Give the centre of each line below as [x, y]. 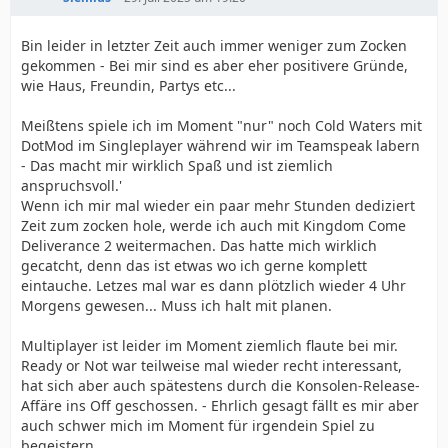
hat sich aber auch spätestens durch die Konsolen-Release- [220, 385]
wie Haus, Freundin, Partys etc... [128, 85]
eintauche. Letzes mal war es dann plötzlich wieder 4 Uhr [213, 285]
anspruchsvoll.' [71, 185]
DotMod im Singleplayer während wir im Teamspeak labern [220, 145]
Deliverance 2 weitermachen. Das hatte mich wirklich [199, 245]
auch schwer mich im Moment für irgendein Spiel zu [198, 425]
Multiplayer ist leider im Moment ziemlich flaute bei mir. [209, 345]
